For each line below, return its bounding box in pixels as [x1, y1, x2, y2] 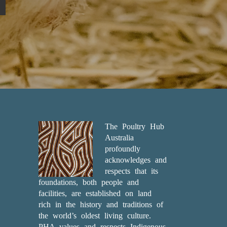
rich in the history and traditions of [38, 200, 163, 209]
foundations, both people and [38, 178, 139, 186]
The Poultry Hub [104, 122, 164, 131]
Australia [104, 133, 134, 142]
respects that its [104, 167, 158, 175]
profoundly [104, 144, 140, 153]
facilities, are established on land [38, 189, 152, 198]
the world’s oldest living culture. [38, 211, 151, 220]
